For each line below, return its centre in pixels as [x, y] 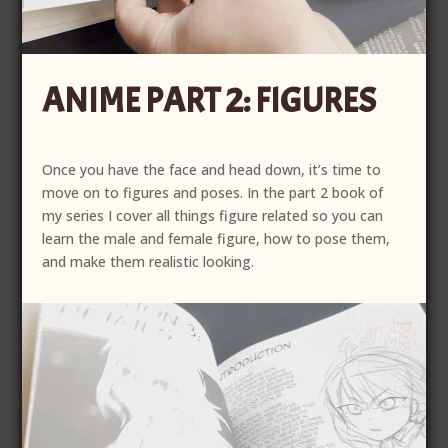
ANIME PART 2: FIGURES [209, 100]
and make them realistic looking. [148, 261]
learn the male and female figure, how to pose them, [216, 238]
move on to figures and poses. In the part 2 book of [213, 192]
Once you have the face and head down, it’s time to [212, 169]
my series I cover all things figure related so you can [213, 215]
